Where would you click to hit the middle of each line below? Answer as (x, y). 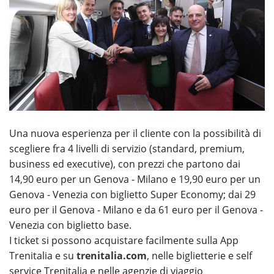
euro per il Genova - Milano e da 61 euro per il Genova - (136, 209)
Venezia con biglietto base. (70, 225)
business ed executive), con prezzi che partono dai (125, 164)
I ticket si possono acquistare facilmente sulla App (124, 240)
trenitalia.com (112, 255)
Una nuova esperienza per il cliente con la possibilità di (135, 133)
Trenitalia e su (42, 255)
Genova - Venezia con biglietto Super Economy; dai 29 (132, 194)
